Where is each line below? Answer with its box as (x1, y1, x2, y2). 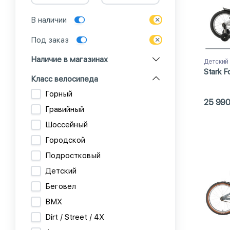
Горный (45, 89, 72, 99)
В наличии (31, 15, 67, 25)
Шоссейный (45, 120, 88, 129)
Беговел (45, 181, 76, 191)
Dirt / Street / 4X (45, 212, 104, 222)
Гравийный (45, 104, 84, 114)
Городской (45, 135, 85, 145)
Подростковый (45, 150, 101, 160)
